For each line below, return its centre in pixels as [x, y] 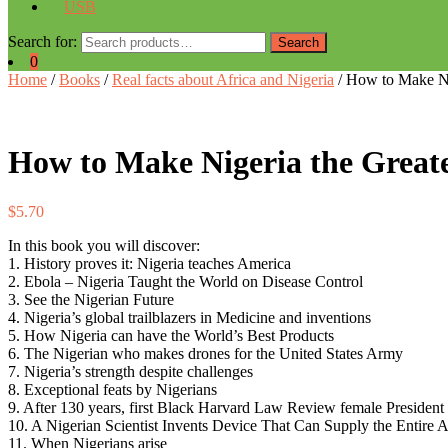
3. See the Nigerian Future [91, 299]
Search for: [42, 41]
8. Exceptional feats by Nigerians [112, 389]
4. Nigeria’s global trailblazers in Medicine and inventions [189, 317]
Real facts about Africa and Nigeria [223, 79]
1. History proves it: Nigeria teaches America [149, 263]
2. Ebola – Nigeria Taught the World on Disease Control [185, 281]
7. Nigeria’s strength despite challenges [130, 371]
